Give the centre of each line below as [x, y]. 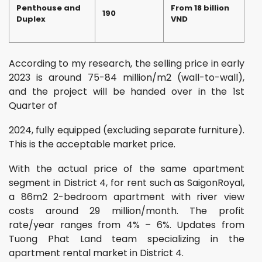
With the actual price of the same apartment [127, 168]
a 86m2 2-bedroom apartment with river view [127, 196]
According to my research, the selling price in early [127, 63]
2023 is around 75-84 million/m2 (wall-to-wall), [127, 77]
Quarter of [33, 105]
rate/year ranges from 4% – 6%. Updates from [127, 225]
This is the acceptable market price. [92, 144]
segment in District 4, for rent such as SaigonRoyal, [127, 182]
